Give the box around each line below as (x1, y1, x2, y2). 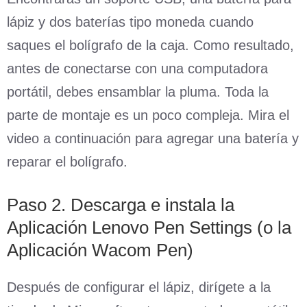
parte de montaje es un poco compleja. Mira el (7, 107, 289, 123)
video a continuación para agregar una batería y (7, 130, 299, 146)
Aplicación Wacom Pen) (7, 239, 193, 260)
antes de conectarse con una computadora (7, 60, 268, 76)
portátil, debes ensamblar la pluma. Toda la (7, 84, 269, 99)
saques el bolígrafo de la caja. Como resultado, (7, 37, 294, 53)
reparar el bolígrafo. (7, 153, 127, 169)
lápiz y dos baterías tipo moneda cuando (7, 14, 254, 29)
